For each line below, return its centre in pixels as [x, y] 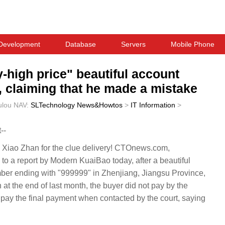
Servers [133, 44]
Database [81, 44]
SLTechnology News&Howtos [77, 105]
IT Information [153, 105]
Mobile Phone [193, 44]
